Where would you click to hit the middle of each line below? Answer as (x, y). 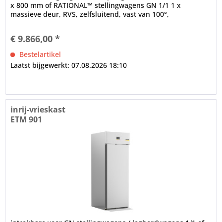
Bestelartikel (39, 55)
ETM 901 (27, 119)
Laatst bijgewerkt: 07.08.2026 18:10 (69, 65)
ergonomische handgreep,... (57, 23)
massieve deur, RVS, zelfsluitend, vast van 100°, (90, 14)
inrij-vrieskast (38, 109)
